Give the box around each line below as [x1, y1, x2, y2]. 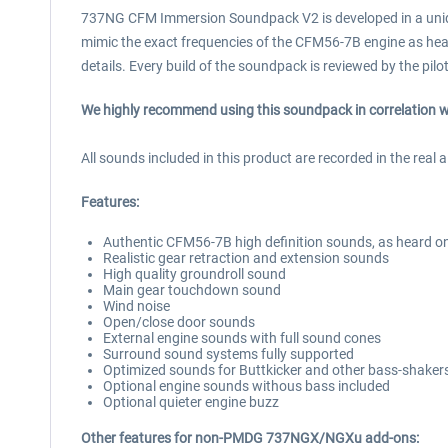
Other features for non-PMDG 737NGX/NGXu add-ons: [81, 430, 419, 446]
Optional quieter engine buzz [103, 394, 279, 410]
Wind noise [103, 298, 170, 314]
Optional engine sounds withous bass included [103, 378, 390, 394]
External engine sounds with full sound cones [103, 330, 381, 346]
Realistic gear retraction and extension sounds [103, 250, 389, 266]
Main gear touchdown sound [103, 282, 281, 298]
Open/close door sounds [103, 314, 255, 330]
